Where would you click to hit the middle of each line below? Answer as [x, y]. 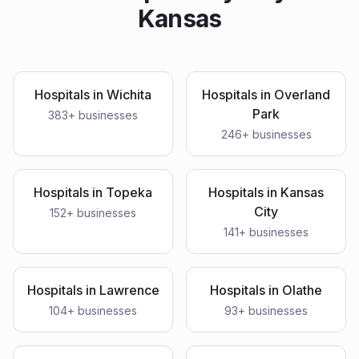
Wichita [129, 95]
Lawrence [129, 290]
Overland [302, 95]
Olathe [302, 290]
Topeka [129, 192]
